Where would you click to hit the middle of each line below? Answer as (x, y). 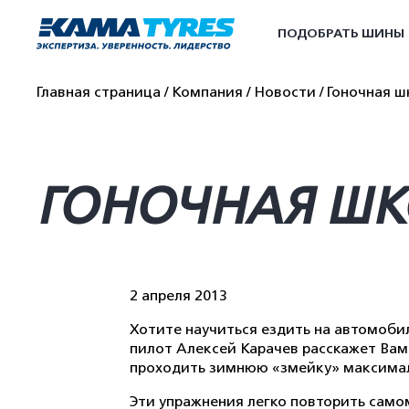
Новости (285, 92)
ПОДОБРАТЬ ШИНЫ (341, 33)
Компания (207, 92)
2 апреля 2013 (178, 296)
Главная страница (99, 92)
